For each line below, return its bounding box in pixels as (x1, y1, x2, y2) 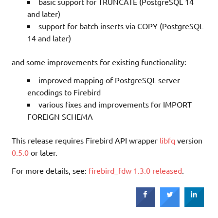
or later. (29, 147, 57, 157)
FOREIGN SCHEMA (27, 111, 93, 121)
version (175, 135, 202, 145)
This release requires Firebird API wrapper (12, 135, 160, 145)
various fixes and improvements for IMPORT (38, 99, 192, 109)
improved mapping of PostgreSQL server (38, 74, 180, 85)
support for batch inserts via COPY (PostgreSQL (38, 20, 203, 31)
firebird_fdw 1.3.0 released (89, 165, 182, 175)
